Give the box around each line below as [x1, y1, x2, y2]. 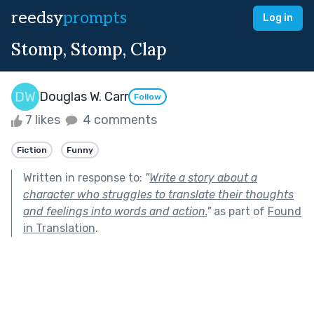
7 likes [22, 112, 63, 128]
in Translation [23, 221, 95, 235]
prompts [63, 8, 127, 28]
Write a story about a [149, 170, 257, 184]
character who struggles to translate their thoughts [23, 187, 294, 201]
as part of [211, 204, 268, 218]
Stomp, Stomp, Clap [11, 39, 167, 60]
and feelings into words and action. [23, 204, 207, 218]
